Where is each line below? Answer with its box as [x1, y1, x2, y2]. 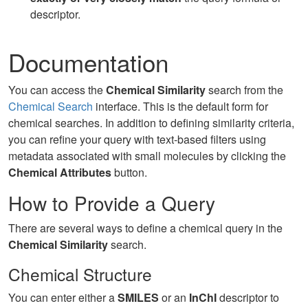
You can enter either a [8, 289, 118, 305]
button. [111, 164, 147, 180]
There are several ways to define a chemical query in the [8, 220, 283, 236]
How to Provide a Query [8, 189, 215, 217]
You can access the [8, 82, 106, 98]
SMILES [118, 289, 159, 305]
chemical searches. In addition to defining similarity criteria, [8, 115, 294, 131]
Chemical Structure [8, 262, 152, 286]
